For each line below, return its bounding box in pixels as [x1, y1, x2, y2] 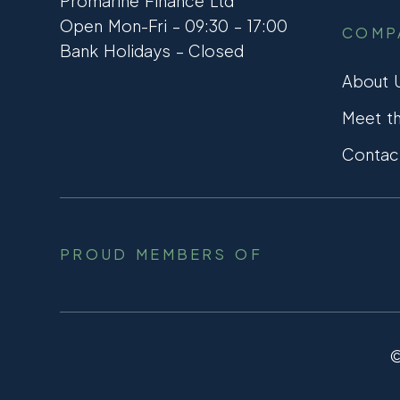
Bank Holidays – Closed [60, 39, 245, 61]
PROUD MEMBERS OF [60, 245, 262, 264]
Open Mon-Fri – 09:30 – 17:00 [60, 14, 287, 36]
